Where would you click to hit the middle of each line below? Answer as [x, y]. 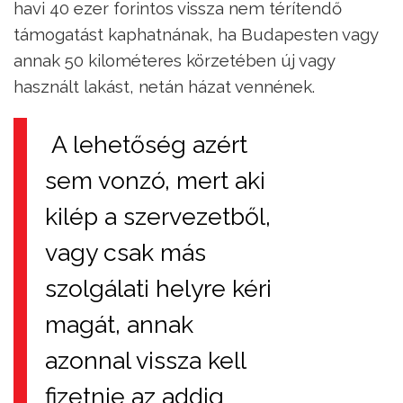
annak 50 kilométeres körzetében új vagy [174, 61]
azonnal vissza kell [146, 361]
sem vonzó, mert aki [155, 181]
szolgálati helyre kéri [158, 289]
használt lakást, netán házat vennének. [164, 87]
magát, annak [119, 325]
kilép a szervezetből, [158, 217]
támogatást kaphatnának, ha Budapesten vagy [196, 35]
